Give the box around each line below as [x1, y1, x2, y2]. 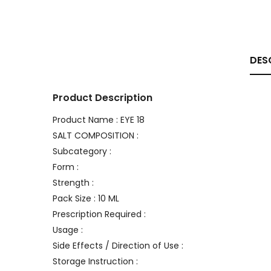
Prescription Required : [53, 208, 146, 220]
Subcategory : [53, 145, 111, 157]
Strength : [53, 177, 94, 189]
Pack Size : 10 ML [53, 192, 119, 204]
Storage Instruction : [53, 255, 138, 267]
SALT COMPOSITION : [53, 129, 139, 142]
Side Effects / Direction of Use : [53, 240, 183, 252]
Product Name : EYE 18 [53, 114, 147, 126]
